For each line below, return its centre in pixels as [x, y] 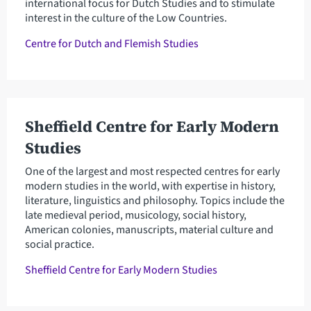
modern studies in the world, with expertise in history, [150, 186]
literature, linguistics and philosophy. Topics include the [154, 200]
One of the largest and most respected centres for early [152, 171]
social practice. [59, 244]
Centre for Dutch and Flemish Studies [111, 43]
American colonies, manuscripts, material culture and [149, 229]
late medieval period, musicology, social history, [135, 215]
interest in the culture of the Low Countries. [126, 18]
